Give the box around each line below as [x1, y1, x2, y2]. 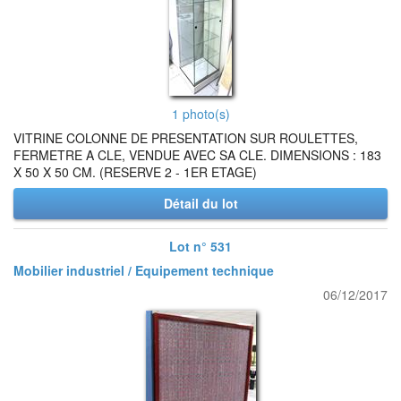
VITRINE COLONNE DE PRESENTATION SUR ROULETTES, [13, 129, 358, 147]
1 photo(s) [171, 105, 230, 123]
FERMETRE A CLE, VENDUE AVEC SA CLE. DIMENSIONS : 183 [13, 146, 381, 164]
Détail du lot [163, 194, 238, 212]
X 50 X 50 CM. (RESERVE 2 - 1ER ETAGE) [13, 163, 257, 181]
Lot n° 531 [169, 237, 232, 255]
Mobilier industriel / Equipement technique [13, 261, 274, 279]
